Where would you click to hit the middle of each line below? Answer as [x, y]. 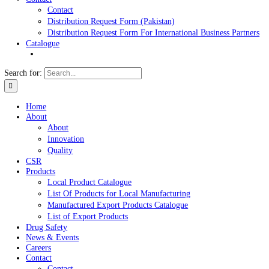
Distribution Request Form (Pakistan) [123, 53]
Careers [43, 17]
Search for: [26, 111]
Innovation [73, 184]
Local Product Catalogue [99, 232]
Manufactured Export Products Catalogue [131, 257]
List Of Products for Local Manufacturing [132, 244]
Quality [67, 196]
